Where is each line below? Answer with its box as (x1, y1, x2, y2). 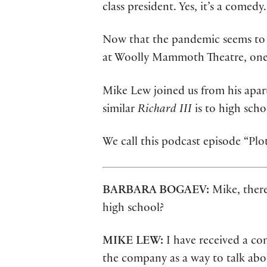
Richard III (138, 104, 192, 116)
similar (103, 104, 138, 116)
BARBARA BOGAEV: (103, 185, 209, 197)
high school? (103, 203, 164, 215)
